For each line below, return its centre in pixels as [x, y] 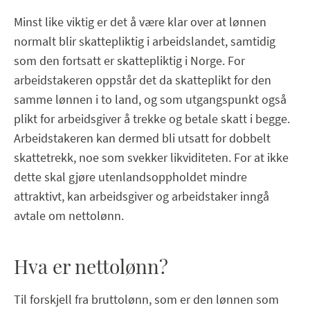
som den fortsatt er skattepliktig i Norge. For [129, 60]
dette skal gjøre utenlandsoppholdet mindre [130, 176]
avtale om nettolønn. [69, 215]
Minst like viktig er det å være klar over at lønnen [140, 21]
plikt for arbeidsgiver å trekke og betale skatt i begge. [152, 118]
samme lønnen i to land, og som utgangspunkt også [150, 99]
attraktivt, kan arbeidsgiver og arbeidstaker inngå [142, 196]
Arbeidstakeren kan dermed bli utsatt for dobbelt [142, 138]
